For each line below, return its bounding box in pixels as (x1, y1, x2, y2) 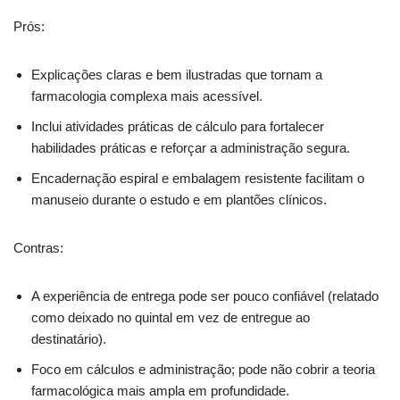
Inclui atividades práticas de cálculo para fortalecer (31, 118, 324, 134)
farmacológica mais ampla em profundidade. (31, 382, 289, 398)
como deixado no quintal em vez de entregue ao (31, 309, 310, 325)
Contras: (13, 239, 63, 255)
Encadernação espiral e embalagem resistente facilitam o (31, 170, 364, 186)
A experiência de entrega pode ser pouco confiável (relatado (31, 287, 379, 304)
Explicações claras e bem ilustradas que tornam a (31, 66, 322, 82)
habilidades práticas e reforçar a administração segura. (31, 139, 350, 155)
